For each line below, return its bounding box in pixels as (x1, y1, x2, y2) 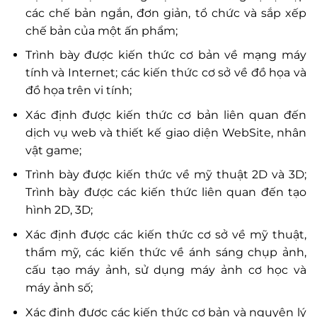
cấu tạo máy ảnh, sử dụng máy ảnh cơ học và (25, 263, 306, 277)
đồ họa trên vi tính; (25, 83, 132, 98)
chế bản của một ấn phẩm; (25, 23, 178, 38)
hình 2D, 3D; (25, 203, 93, 217)
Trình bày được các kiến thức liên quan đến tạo (25, 185, 306, 200)
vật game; (25, 143, 81, 157)
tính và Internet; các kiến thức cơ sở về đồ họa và (25, 66, 306, 80)
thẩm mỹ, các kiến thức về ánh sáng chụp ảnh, (25, 245, 306, 259)
